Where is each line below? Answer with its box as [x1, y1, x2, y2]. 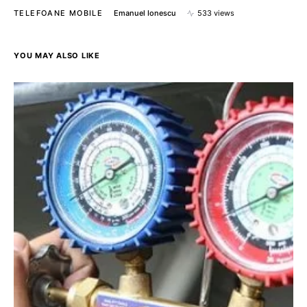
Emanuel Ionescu [114, 8, 176, 18]
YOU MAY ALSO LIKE [14, 51, 100, 60]
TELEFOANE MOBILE [14, 8, 103, 18]
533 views [197, 8, 234, 18]
